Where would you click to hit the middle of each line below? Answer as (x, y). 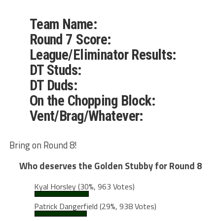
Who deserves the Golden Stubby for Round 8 (110, 166)
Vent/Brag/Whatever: (86, 116)
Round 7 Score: (70, 40)
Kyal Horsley (56, 187)
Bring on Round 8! (43, 145)
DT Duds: (53, 86)
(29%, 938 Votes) (128, 206)
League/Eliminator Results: (103, 55)
